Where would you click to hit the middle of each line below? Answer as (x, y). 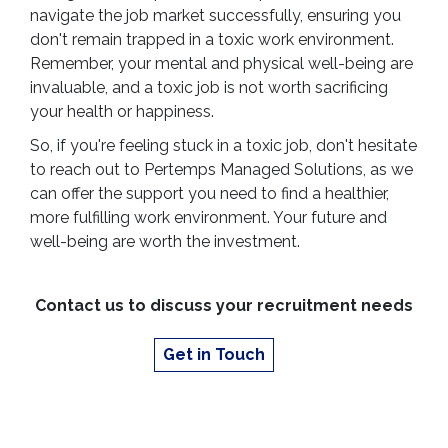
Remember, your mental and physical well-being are (221, 63)
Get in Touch (214, 354)
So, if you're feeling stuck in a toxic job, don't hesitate (223, 145)
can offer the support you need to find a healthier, (209, 193)
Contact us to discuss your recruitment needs (224, 305)
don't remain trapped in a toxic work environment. (212, 39)
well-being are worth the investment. (165, 241)
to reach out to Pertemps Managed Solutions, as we (221, 169)
